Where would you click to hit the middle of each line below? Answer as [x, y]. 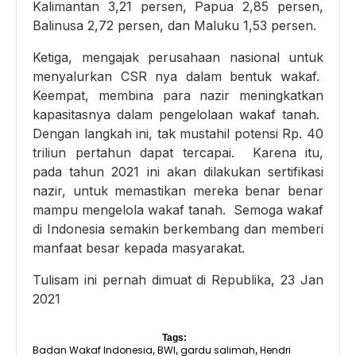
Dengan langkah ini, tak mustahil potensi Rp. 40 [178, 134]
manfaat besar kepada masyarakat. [141, 248]
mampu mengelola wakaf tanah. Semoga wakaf [178, 210]
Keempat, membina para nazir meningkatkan [178, 96]
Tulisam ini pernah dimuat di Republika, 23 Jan [178, 280]
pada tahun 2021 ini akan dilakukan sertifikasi [178, 172]
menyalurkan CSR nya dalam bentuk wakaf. [178, 77]
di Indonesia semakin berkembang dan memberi [178, 229]
